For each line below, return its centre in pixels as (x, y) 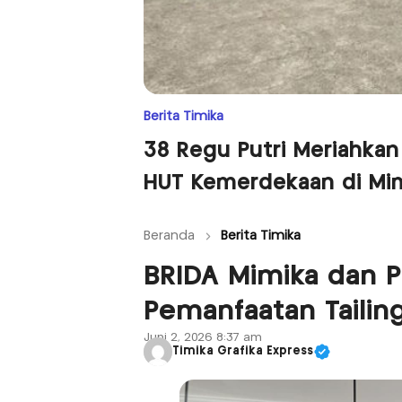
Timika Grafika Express (243, 352)
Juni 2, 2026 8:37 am (203, 337)
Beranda (169, 236)
